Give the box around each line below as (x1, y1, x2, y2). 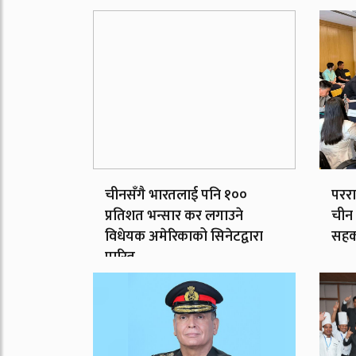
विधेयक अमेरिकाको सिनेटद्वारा (105, 224, 263, 249)
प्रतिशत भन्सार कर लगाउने (105, 203, 243, 228)
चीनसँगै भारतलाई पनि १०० (105, 183, 247, 207)
